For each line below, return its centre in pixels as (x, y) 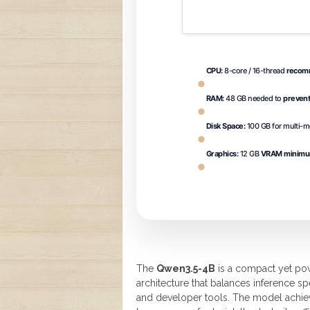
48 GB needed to (254, 99)
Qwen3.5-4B (186, 269)
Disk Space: (226, 126)
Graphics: (222, 154)
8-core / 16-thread (254, 71)
